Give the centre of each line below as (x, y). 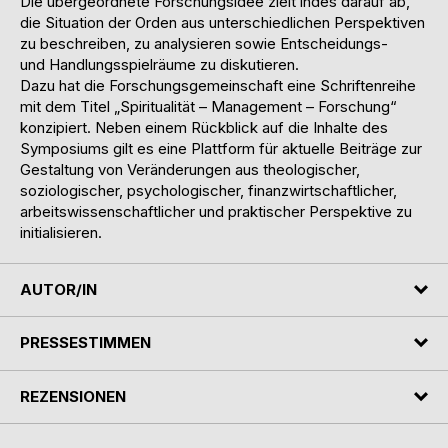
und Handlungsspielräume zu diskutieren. (159, 64)
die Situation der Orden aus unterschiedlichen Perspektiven (222, 22)
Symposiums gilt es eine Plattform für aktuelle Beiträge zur (221, 148)
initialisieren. (61, 232)
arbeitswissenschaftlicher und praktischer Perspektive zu (216, 211)
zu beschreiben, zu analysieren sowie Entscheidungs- (204, 43)
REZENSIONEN (73, 396)
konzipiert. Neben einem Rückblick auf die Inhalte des (204, 127)
